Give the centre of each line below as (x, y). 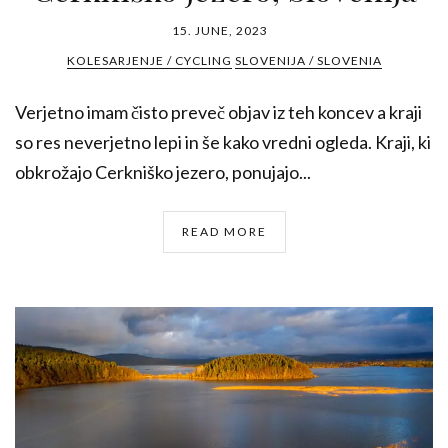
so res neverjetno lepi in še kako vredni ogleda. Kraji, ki (223, 142)
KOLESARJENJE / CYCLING (149, 61)
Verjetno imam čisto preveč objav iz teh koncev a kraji (218, 112)
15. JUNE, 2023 (220, 31)
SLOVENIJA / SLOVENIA (308, 61)
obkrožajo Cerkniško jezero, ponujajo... (163, 172)
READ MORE (224, 232)
